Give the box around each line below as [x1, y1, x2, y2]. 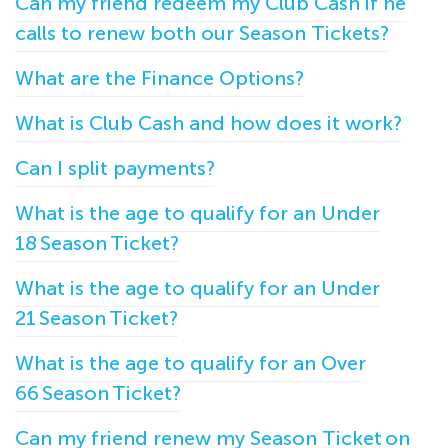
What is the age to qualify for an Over [15, 351, 366, 376]
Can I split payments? [15, 156, 215, 181]
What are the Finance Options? [15, 66, 304, 91]
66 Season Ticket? [15, 381, 181, 406]
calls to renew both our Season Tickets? [15, 21, 389, 46]
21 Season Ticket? [15, 306, 178, 331]
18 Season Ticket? [15, 231, 179, 256]
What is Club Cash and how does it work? [15, 111, 402, 136]
